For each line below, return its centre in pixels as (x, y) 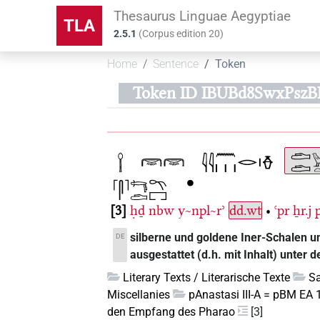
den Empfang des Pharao (171, 311)
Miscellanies (139, 294)
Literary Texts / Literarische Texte (207, 277)
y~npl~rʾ (202, 210)
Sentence (176, 64)
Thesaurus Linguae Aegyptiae (202, 16)
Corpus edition (176, 34)
